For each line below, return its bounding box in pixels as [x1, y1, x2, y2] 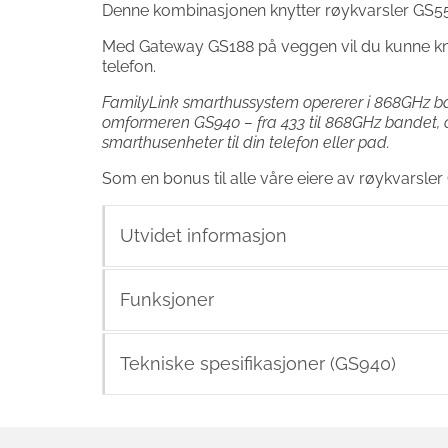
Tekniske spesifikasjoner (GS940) [120, 352, 396, 374]
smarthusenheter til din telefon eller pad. [102, 132, 390, 152]
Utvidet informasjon [120, 224, 287, 246]
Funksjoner [120, 288, 214, 310]
